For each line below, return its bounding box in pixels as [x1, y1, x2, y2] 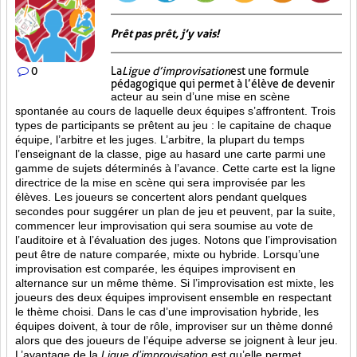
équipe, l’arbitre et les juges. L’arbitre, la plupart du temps [15, 133, 304, 146]
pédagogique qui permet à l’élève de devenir [111, 77, 335, 90]
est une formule [230, 65, 309, 77]
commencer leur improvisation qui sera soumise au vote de [15, 219, 313, 232]
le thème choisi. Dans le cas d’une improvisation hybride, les [15, 305, 319, 318]
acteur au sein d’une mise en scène [111, 90, 290, 103]
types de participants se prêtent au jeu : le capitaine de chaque [15, 119, 331, 131]
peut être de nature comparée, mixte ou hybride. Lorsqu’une [15, 248, 320, 261]
